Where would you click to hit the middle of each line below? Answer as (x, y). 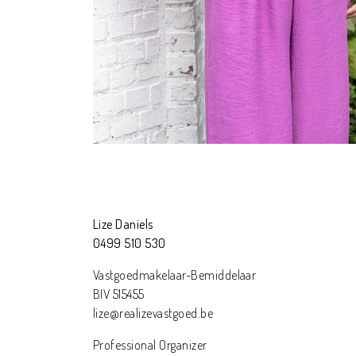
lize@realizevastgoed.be (153, 313)
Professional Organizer (150, 344)
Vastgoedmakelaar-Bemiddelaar (175, 275)
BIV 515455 (119, 294)
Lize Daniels (123, 224)
